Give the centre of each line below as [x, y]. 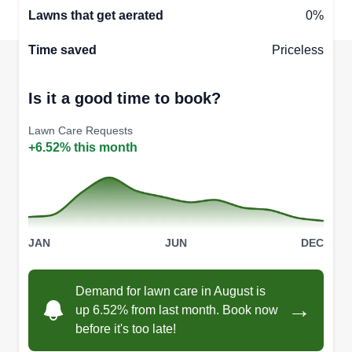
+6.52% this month [83, 147]
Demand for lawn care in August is [170, 291]
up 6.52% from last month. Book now [177, 310]
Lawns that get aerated [96, 15]
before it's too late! [126, 329]
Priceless [298, 49]
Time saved [62, 49]
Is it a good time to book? [125, 98]
